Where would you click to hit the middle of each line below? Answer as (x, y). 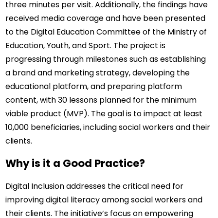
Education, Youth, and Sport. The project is (86, 46)
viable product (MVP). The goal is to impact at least (104, 114)
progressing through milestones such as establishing (106, 59)
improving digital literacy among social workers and (104, 200)
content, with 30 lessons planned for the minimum (101, 100)
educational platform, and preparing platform (94, 87)
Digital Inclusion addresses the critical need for (95, 186)
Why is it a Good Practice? (75, 163)
